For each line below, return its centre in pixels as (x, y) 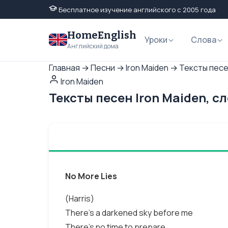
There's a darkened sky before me (129, 213)
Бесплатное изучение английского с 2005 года (136, 10)
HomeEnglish (102, 35)
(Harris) (80, 198)
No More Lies (91, 176)
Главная (64, 68)
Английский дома (93, 46)
